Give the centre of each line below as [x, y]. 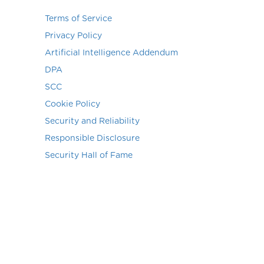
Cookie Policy [72, 104]
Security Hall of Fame [89, 156]
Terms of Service [78, 19]
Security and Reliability [92, 121]
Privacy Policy [73, 36]
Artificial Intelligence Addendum [111, 53]
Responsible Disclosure [92, 138]
